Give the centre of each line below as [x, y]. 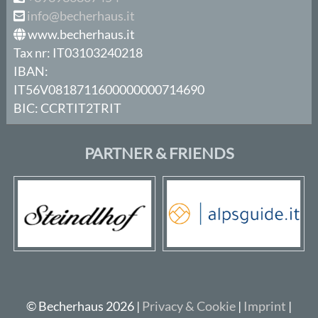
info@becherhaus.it [81, 16]
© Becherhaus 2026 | [84, 306]
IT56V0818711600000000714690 [109, 90]
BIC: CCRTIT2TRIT [68, 108]
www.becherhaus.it [81, 34]
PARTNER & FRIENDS [159, 153]
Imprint [265, 306]
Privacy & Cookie [189, 306]
